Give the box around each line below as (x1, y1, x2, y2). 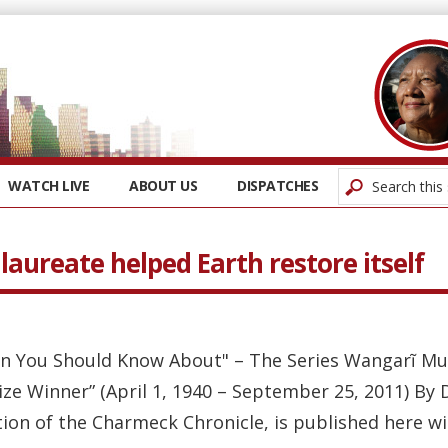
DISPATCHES (237, 176, 318, 195)
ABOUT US (129, 176, 197, 195)
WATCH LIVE (8, 176, 89, 195)
